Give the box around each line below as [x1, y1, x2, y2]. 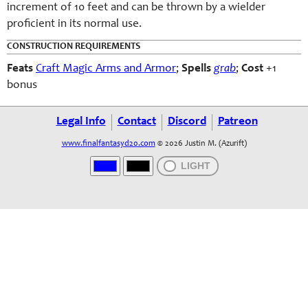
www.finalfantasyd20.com [61, 140, 155, 148]
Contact [117, 116, 156, 128]
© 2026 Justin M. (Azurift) [155, 140, 247, 148]
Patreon [217, 116, 258, 128]
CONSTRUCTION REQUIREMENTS [7, 42, 140, 52]
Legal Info [56, 116, 106, 128]
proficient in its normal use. [7, 19, 142, 30]
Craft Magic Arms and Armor [36, 63, 176, 75]
